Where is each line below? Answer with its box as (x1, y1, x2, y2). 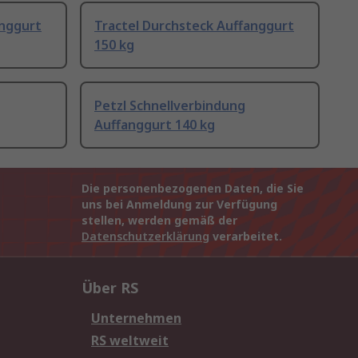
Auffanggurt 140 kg (94, 116, 215, 134)
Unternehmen (91, 309, 181, 328)
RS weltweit (91, 332, 169, 350)
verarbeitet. (209, 229, 282, 245)
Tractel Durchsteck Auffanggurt (94, 17, 294, 35)
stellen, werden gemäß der (82, 213, 237, 229)
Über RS (82, 278, 138, 298)
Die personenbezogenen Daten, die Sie (82, 181, 304, 197)
